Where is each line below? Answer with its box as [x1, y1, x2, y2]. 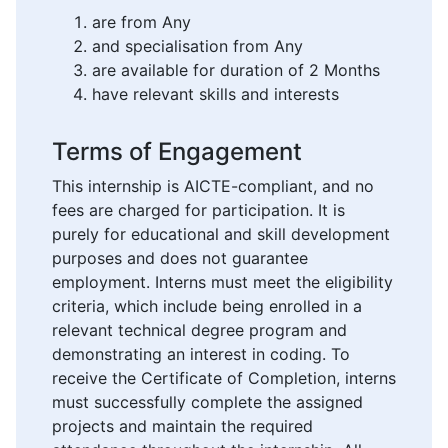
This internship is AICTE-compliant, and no [52, 176, 374, 197]
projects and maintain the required [52, 416, 313, 437]
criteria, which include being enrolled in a [52, 296, 362, 317]
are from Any [92, 12, 191, 33]
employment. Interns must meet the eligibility [52, 272, 393, 293]
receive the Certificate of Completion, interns [52, 368, 396, 389]
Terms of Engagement [52, 137, 302, 167]
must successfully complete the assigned [52, 392, 363, 413]
